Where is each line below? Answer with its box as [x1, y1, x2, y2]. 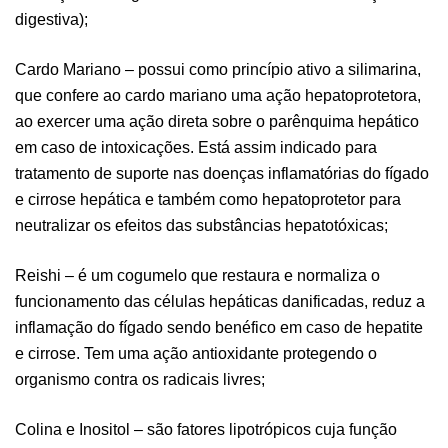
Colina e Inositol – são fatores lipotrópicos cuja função [15, 420, 397, 438]
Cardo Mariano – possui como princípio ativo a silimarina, [15, 60, 421, 78]
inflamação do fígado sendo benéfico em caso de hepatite [15, 318, 423, 336]
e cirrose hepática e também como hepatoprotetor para [15, 190, 401, 208]
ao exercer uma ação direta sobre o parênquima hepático [15, 112, 419, 130]
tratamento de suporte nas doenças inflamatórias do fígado [15, 164, 429, 182]
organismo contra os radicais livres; [15, 370, 265, 388]
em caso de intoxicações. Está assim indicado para [15, 138, 377, 156]
